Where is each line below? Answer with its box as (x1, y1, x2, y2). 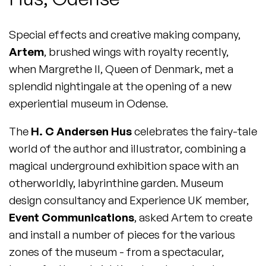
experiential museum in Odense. (9, 96, 168, 110)
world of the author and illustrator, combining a (9, 141, 246, 156)
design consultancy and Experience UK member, (9, 193, 249, 208)
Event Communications (9, 210, 134, 225)
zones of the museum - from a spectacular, (9, 245, 224, 259)
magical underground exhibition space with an (9, 159, 239, 173)
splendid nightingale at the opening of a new (9, 78, 232, 93)
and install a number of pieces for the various (9, 227, 235, 242)
